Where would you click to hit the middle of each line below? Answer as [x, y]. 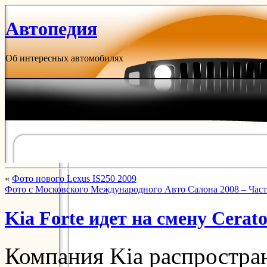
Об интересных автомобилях [64, 58]
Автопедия [51, 29]
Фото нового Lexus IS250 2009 [74, 178]
